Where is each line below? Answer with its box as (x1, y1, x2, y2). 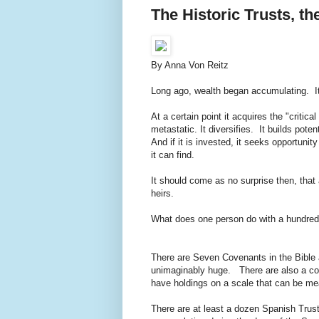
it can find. (151, 149, 194, 160)
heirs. (151, 187, 174, 199)
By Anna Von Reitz (151, 59, 229, 70)
